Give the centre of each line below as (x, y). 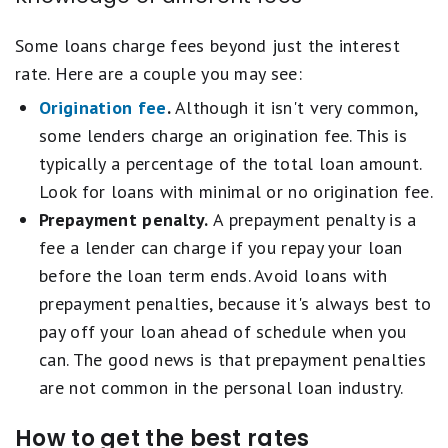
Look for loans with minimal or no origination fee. (236, 191)
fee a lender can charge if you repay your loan (221, 247)
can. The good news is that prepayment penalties (233, 359)
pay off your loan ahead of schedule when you (223, 331)
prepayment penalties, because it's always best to (235, 303)
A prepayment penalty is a (312, 219)
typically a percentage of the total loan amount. (230, 163)
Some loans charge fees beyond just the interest (208, 45)
